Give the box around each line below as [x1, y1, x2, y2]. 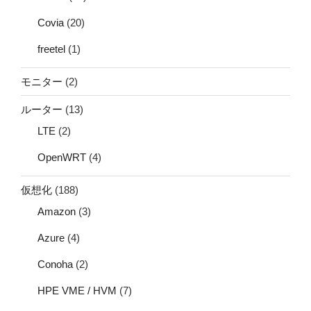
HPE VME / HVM [37, 285, 117, 297]
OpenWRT [37, 151, 86, 164]
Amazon [37, 205, 76, 218]
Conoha [37, 258, 73, 271]
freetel [37, 43, 65, 56]
